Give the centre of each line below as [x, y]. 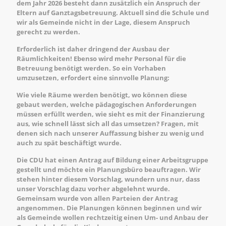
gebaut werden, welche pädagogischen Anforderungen [107, 104]
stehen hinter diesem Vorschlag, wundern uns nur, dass [108, 179]
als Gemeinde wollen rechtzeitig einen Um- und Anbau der [112, 217]
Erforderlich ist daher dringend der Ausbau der [93, 49]
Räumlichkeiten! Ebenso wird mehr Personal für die [101, 59]
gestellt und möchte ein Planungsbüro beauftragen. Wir [109, 169]
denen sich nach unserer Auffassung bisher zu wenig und [110, 133]
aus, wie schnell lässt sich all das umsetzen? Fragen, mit [108, 124]
